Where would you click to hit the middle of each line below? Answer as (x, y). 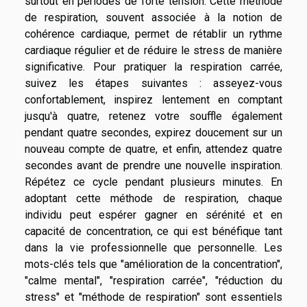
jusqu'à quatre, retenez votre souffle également (153, 116)
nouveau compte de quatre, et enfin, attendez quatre (153, 149)
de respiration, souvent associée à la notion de (153, 17)
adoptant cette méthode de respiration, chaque (153, 198)
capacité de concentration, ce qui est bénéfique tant (153, 231)
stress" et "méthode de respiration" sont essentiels (153, 297)
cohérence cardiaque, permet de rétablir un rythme (153, 34)
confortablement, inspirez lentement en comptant (153, 99)
